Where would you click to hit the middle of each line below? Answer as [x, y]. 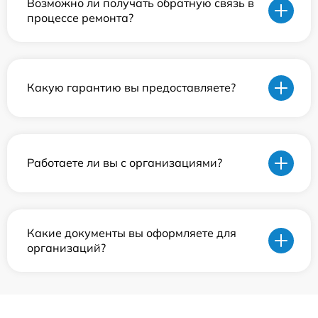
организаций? [66, 247]
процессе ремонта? [80, 17]
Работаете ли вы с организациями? [125, 163]
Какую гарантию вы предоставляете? [131, 88]
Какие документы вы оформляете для [132, 232]
